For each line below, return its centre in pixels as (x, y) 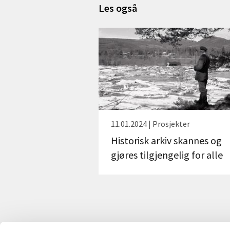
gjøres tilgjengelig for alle (167, 155)
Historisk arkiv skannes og (166, 140)
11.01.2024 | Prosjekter (150, 123)
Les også (118, 8)
